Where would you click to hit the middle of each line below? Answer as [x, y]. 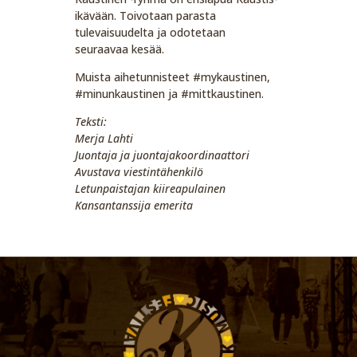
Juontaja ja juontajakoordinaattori [163, 155]
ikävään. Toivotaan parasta [146, 15]
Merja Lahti [104, 138]
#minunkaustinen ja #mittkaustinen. [170, 93]
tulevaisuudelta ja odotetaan [151, 32]
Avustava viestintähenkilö [139, 171]
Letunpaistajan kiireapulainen [151, 188]
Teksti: [91, 121]
